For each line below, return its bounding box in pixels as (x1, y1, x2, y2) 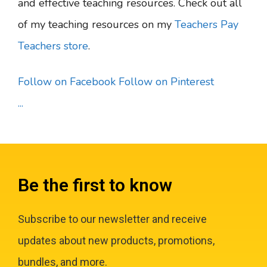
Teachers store (18, 39, 88, 54)
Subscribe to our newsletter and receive (18, 212, 207, 225)
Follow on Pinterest (119, 74, 214, 89)
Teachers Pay (175, 17, 238, 32)
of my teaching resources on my (18, 17, 175, 32)
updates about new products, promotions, (18, 234, 215, 247)
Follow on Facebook (18, 74, 116, 89)
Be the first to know (18, 174, 172, 195)
